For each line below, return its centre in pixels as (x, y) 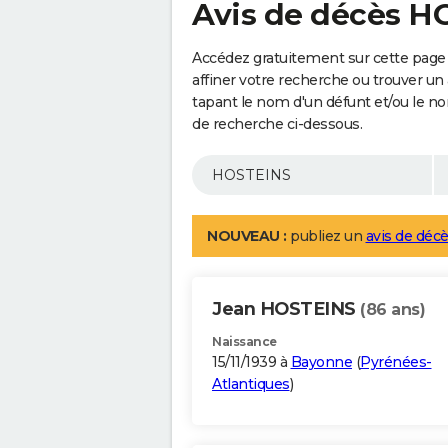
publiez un (326, 236)
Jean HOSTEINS (286, 309)
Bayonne (321, 362)
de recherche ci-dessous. (277, 124)
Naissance (244, 342)
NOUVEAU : (247, 236)
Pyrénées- (396, 362)
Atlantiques (251, 384)
